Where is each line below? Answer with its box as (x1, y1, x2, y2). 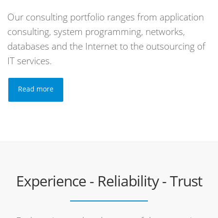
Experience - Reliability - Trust (16, 171, 202, 191)
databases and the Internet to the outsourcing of (7, 40, 205, 53)
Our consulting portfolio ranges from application (7, 11, 204, 23)
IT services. (7, 54, 52, 67)
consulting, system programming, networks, (7, 25, 185, 38)
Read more (18, 84, 54, 93)
